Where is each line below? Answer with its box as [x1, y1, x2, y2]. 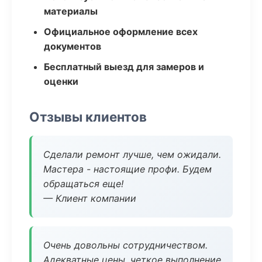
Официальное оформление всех [44, 26, 198, 37]
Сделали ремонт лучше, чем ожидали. [43, 149, 221, 160]
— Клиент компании [43, 192, 136, 204]
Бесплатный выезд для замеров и [44, 61, 204, 73]
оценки [44, 75, 78, 87]
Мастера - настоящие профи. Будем [43, 163, 212, 175]
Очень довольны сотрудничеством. [43, 239, 208, 251]
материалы [44, 5, 98, 17]
